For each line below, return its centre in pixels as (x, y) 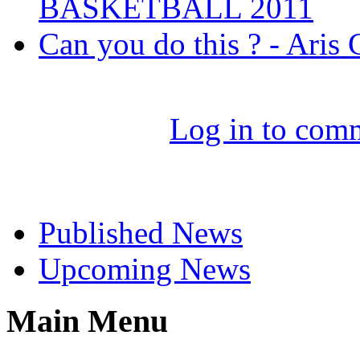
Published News (141, 233)
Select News (88, 181)
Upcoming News (145, 269)
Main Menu (87, 321)
